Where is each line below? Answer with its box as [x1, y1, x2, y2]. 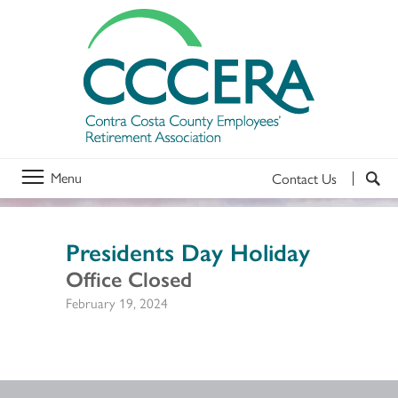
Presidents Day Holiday [66, 233, 310, 268]
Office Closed [66, 262, 192, 293]
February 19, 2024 [66, 291, 168, 313]
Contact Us [272, 167, 337, 188]
